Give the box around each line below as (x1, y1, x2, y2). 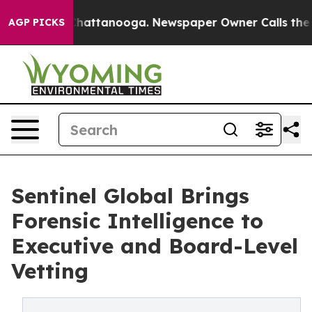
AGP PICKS (8, 16, 65, 29)
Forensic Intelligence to (11, 208, 263, 234)
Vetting (11, 258, 88, 284)
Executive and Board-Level (11, 233, 298, 259)
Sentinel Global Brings (11, 182, 249, 209)
